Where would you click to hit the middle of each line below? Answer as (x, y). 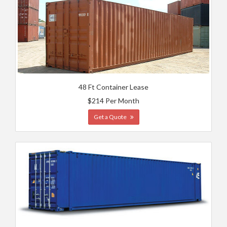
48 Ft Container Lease (113, 87)
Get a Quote (110, 117)
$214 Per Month (113, 101)
